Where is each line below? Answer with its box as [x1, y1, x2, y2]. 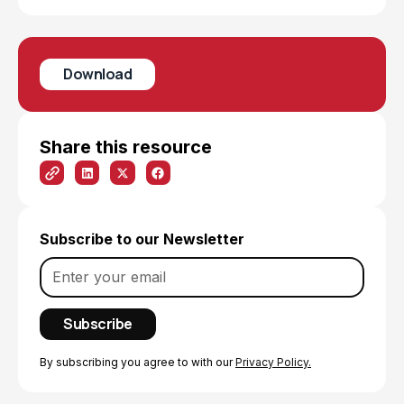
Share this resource [40, 136, 212, 158]
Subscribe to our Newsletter [40, 230, 244, 249]
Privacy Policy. [235, 355, 311, 370]
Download [63, 64, 132, 84]
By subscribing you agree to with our [40, 355, 235, 370]
